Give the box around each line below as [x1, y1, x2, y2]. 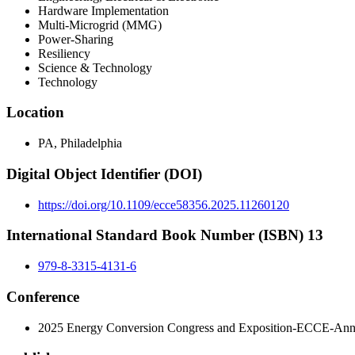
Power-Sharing [38, 32, 113, 46]
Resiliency [38, 46, 90, 60]
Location [6, 104, 64, 121]
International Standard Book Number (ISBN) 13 [6, 227, 323, 244]
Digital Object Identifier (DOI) [6, 165, 202, 182]
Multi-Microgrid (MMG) [38, 17, 162, 32]
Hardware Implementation [38, 3, 169, 17]
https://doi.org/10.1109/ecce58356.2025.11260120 [38, 197, 289, 212]
